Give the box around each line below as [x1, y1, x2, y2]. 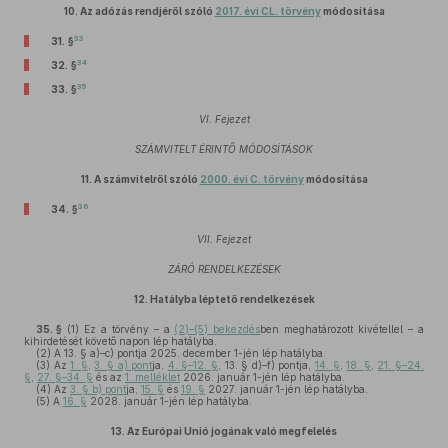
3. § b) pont [70, 383, 126, 395]
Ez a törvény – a [78, 323, 175, 335]
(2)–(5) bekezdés [174, 323, 261, 335]
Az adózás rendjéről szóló [77, 5, 215, 17]
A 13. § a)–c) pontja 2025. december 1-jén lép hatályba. [51, 347, 326, 359]
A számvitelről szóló [91, 173, 200, 185]
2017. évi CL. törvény [214, 5, 321, 17]
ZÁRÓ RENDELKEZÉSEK [167, 263, 281, 275]
